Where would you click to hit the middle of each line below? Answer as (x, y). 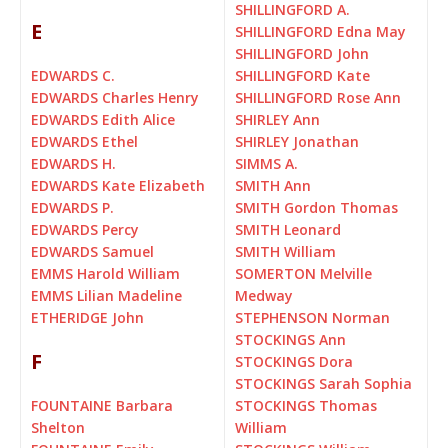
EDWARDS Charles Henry (115, 98)
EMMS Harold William (105, 274)
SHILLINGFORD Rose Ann (318, 98)
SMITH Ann (273, 186)
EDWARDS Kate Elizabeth (118, 186)
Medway (264, 296)
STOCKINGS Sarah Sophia (323, 384)
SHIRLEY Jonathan (297, 142)
